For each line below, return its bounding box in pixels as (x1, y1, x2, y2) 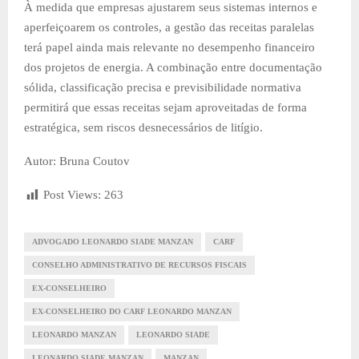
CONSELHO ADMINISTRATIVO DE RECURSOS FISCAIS (32, 260, 247, 270)
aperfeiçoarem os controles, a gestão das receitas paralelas (24, 21, 314, 34)
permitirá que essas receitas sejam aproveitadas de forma (24, 101, 307, 115)
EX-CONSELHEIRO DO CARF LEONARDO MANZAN (32, 307, 232, 317)
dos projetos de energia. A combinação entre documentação (24, 61, 322, 75)
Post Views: (43, 188, 101, 202)
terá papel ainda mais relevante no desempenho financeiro (24, 41, 315, 54)
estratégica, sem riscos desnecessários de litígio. (24, 121, 263, 135)
